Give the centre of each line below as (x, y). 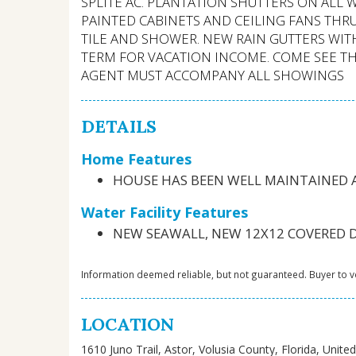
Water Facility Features (164, 212)
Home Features (136, 159)
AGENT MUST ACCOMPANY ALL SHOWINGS (213, 75)
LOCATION (128, 324)
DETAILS (119, 126)
